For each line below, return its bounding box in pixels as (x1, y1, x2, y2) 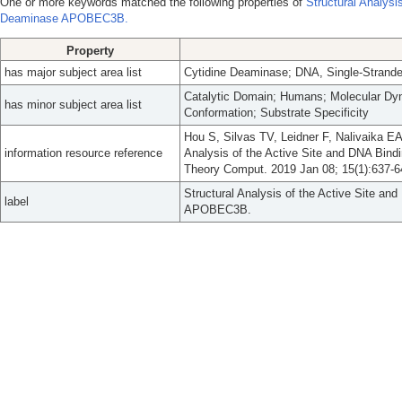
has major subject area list (4, 66, 142, 79)
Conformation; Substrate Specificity (184, 106, 369, 119)
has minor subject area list (4, 98, 142, 111)
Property (66, 44, 114, 57)
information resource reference (4, 146, 162, 160)
